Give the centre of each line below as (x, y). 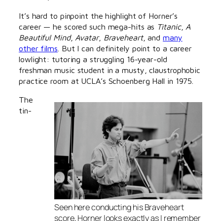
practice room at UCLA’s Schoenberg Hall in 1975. (106, 80)
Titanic (169, 26)
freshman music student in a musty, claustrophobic (110, 70)
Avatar (87, 37)
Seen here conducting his (99, 207)
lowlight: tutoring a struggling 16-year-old (93, 59)
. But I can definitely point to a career (125, 48)
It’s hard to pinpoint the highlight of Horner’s (98, 15)
